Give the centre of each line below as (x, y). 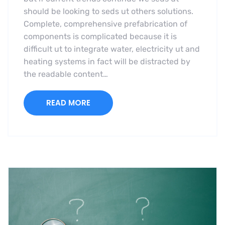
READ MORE (68, 103)
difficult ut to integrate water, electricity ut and (112, 49)
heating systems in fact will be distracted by (107, 62)
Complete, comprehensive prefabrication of (105, 24)
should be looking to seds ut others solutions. (108, 12)
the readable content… (66, 74)
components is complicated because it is (100, 37)
